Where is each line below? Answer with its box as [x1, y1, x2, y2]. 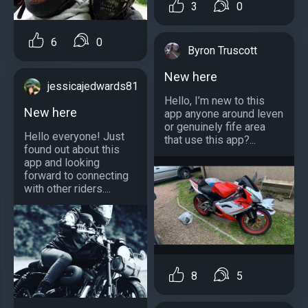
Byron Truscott [188, 44, 257, 58]
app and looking [24, 155, 100, 169]
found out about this [24, 142, 120, 156]
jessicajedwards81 [47, 79, 138, 93]
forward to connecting [24, 168, 129, 182]
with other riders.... [24, 181, 111, 195]
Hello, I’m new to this [164, 94, 265, 108]
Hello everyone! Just [24, 129, 124, 143]
